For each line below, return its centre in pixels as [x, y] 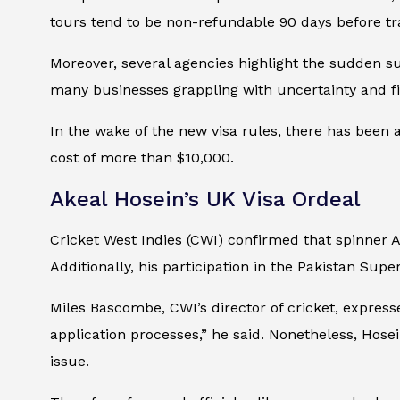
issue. [70, 362]
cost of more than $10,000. [142, 158]
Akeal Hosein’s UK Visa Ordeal [205, 200]
